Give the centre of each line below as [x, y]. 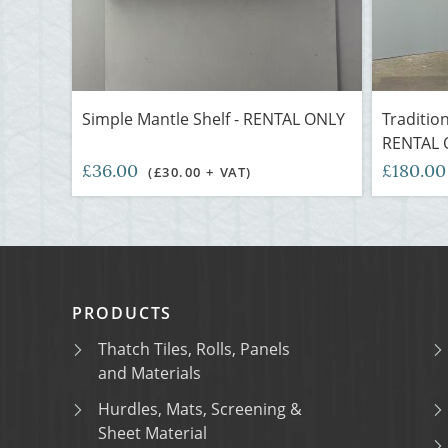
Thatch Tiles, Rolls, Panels [194, 349]
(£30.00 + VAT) [200, 172]
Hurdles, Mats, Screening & [200, 409]
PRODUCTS [122, 313]
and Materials [149, 373]
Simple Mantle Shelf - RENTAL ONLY [213, 119]
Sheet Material [152, 433]
